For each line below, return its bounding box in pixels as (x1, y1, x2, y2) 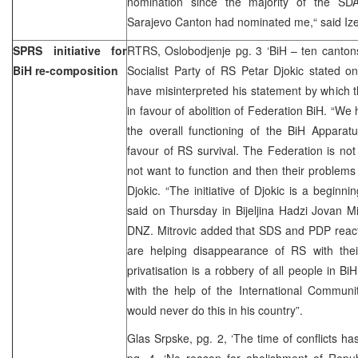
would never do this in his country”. (127, 301, 303, 318)
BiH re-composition (13, 62, 118, 78)
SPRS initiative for (13, 42, 126, 58)
